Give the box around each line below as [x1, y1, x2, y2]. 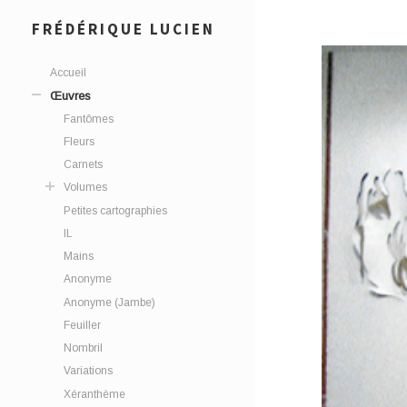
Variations [64, 364, 113, 378]
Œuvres [50, 88, 91, 103]
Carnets [64, 158, 103, 172]
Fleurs [64, 134, 94, 148]
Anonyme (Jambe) [64, 295, 155, 309]
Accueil [50, 66, 86, 80]
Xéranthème [64, 387, 125, 401]
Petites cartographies [64, 203, 167, 217]
